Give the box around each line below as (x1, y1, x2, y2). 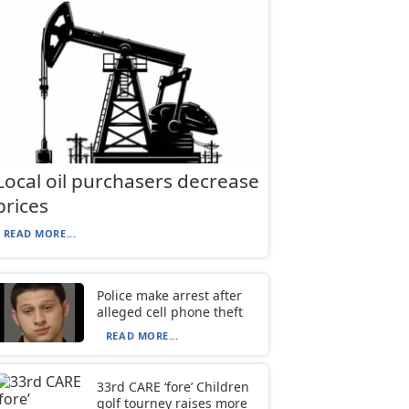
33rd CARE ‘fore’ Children (96, 377, 249, 395)
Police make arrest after (96, 287, 242, 305)
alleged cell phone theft (96, 303, 243, 321)
